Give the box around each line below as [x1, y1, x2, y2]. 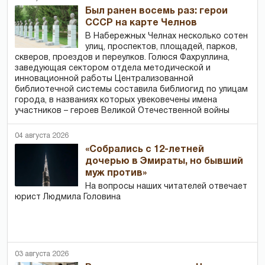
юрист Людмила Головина [15, 193, 121, 202]
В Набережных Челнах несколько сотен [85, 33, 248, 41]
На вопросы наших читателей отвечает [85, 183, 248, 191]
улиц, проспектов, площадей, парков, [85, 43, 238, 51]
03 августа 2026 [15, 251, 69, 258]
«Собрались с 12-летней [85, 146, 205, 154]
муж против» [85, 169, 147, 178]
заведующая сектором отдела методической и [15, 64, 211, 73]
